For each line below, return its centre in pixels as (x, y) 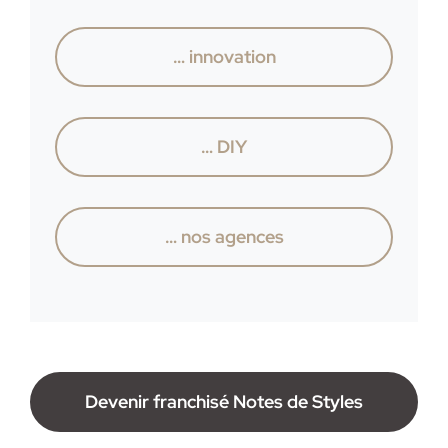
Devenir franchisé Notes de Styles (224, 401)
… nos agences (224, 236)
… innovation (224, 56)
